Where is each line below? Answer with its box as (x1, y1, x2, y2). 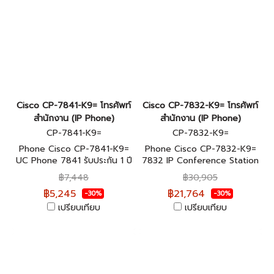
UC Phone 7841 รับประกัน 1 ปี (15, 154, 132, 167)
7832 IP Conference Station (142, 154, 259, 167)
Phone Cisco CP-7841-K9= (18, 143, 129, 155)
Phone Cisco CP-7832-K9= (144, 143, 256, 155)
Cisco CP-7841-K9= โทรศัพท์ (17, 99, 131, 112)
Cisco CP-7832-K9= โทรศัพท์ (143, 99, 258, 112)
